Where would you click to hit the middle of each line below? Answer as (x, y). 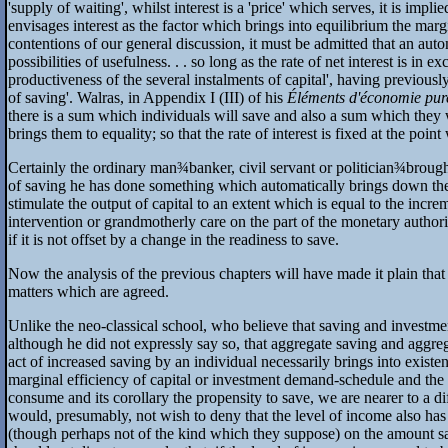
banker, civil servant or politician (291, 167)
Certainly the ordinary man (92, 167)
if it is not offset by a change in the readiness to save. (173, 239)
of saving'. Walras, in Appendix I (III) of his (147, 97)
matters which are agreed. (88, 291)
